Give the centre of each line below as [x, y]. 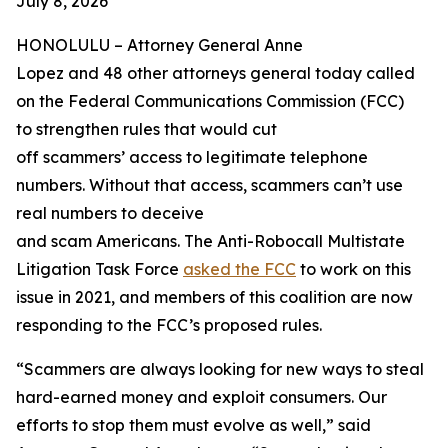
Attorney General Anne [215, 45]
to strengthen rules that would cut [146, 129]
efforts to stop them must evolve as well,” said [193, 425]
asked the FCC [239, 269]
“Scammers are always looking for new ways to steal [220, 369]
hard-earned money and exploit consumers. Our [201, 397]
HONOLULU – [71, 45]
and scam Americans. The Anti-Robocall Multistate [210, 241]
